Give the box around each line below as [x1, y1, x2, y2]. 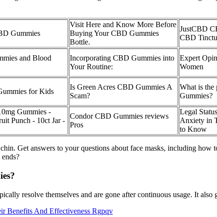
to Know [180, 125, 207, 134]
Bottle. [70, 38, 90, 46]
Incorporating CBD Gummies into [70, 54, 174, 62]
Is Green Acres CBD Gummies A [70, 83, 172, 92]
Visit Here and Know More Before [70, 20, 176, 29]
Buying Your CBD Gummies [70, 29, 159, 38]
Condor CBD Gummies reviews [70, 112, 169, 121]
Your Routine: [70, 62, 113, 71]
